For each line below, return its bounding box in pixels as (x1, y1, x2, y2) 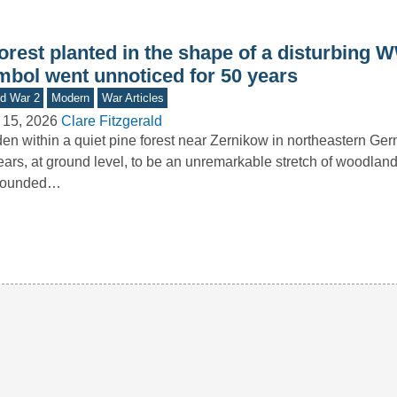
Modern (51, 91, 90, 105)
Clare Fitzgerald (60, 113, 162, 129)
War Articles (101, 91, 164, 105)
